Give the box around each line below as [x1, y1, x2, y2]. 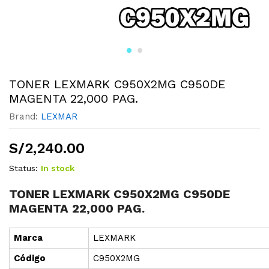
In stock [41, 163, 74, 173]
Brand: [9, 111, 41, 122]
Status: [9, 163, 38, 173]
